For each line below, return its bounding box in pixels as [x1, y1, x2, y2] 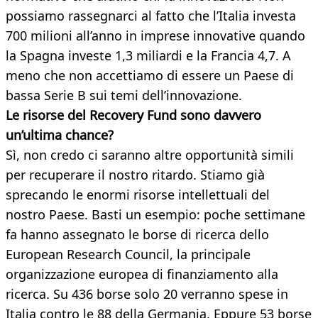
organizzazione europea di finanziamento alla [6, 265, 278, 283]
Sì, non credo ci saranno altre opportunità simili [6, 146, 294, 164]
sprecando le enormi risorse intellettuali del [6, 186, 270, 204]
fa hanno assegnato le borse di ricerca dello [6, 226, 269, 243]
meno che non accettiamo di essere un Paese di [6, 67, 294, 84]
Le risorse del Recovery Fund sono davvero [6, 106, 261, 124]
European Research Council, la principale [6, 246, 251, 263]
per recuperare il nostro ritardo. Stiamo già [6, 166, 265, 184]
